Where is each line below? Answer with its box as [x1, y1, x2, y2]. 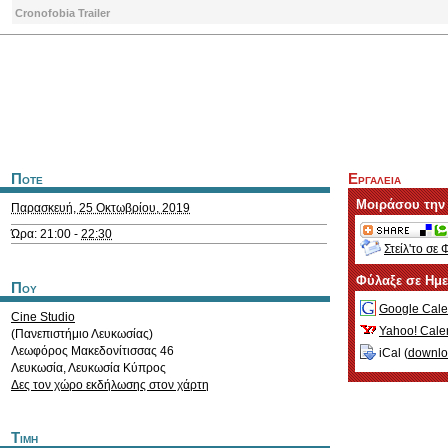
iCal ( [376, 346, 408, 361]
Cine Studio [11, 310, 75, 324]
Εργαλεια [348, 171, 401, 187]
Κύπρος [123, 361, 166, 375]
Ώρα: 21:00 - [11, 227, 81, 241]
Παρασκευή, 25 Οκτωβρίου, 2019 [11, 201, 190, 215]
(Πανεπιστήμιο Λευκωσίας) [11, 327, 153, 341]
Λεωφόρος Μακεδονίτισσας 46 [11, 344, 174, 358]
